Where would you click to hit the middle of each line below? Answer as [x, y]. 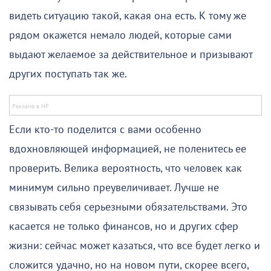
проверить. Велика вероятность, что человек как [126, 169]
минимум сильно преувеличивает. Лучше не [114, 188]
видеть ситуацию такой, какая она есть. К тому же [128, 16]
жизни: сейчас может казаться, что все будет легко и [135, 246]
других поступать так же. [68, 74]
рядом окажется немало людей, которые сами [120, 36]
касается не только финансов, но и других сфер [124, 227]
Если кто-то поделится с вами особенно [105, 130]
